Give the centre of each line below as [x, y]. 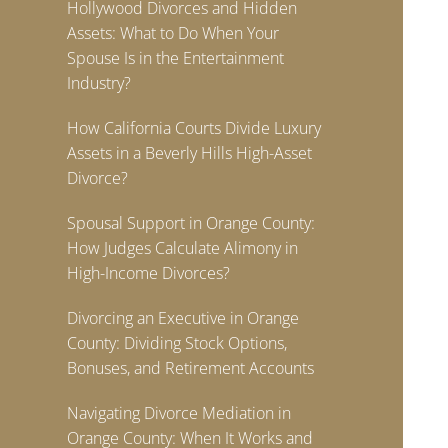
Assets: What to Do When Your [173, 33]
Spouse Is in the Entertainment [176, 58]
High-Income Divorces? [149, 273]
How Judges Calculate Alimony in [183, 248]
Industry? [99, 83]
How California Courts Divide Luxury [194, 128]
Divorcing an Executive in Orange [183, 318]
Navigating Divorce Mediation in [179, 413]
